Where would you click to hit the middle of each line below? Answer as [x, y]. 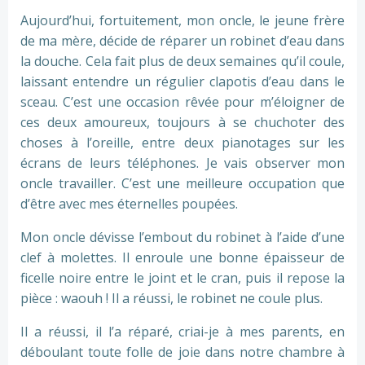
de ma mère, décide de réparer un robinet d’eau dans [182, 41]
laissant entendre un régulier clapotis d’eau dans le [182, 81]
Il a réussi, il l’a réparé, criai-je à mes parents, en [182, 332]
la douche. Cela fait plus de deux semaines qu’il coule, [182, 61]
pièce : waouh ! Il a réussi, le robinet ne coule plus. [172, 298]
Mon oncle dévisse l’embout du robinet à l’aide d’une [182, 237]
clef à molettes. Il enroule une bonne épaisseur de [182, 257]
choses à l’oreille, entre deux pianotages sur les [182, 143]
